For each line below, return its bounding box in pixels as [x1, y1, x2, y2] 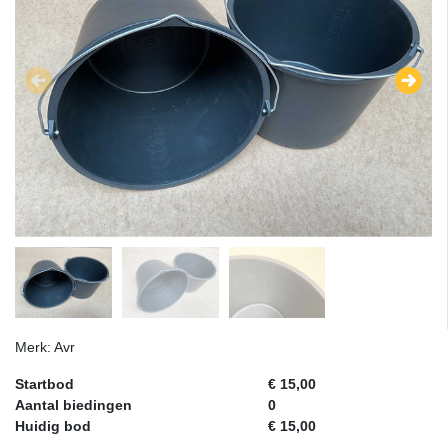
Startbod [15, 376, 74, 393]
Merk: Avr [15, 339, 75, 356]
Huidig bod [15, 418, 91, 435]
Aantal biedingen [15, 397, 132, 414]
